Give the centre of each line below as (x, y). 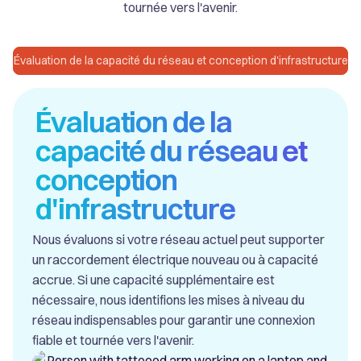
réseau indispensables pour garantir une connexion (174, 320)
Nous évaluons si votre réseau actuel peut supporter (178, 240)
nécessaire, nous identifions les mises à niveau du (168, 300)
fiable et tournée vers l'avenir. (113, 340)
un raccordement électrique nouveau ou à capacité (175, 260)
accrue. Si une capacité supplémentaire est (154, 280)
